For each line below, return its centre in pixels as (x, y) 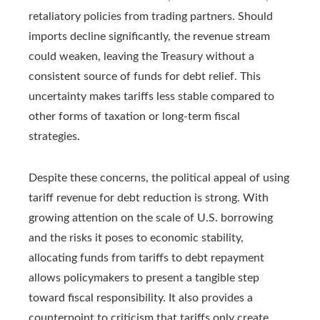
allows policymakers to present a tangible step (144, 277)
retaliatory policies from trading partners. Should (151, 16)
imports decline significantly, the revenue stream (149, 36)
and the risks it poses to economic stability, (136, 237)
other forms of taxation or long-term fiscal (134, 116)
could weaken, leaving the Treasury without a (141, 56)
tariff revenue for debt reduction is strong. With (149, 197)
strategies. (54, 136)
